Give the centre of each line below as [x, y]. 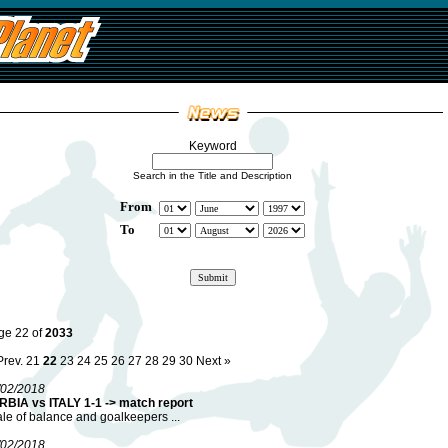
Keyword [212, 146]
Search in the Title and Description [212, 175]
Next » [213, 361]
